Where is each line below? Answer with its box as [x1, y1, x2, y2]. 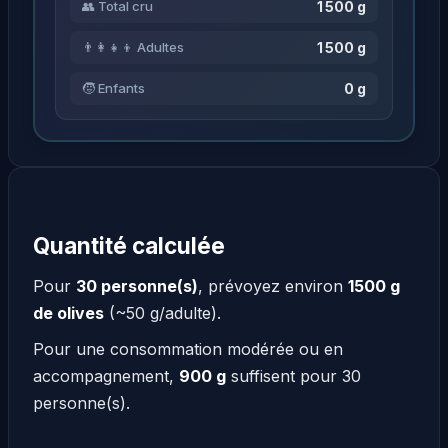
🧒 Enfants [82, 80, 145, 97]
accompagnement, [33, 366, 179, 387]
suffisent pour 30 [226, 366, 361, 387]
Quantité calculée [33, 232, 225, 260]
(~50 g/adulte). [104, 302, 221, 323]
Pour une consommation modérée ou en [33, 339, 343, 360]
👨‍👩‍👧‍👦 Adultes [82, 39, 184, 56]
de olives [33, 302, 104, 323]
